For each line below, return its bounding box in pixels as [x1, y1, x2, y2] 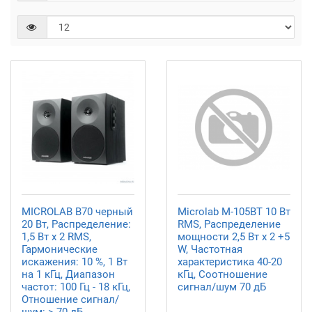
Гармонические [22, 243, 97, 256]
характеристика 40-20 [178, 256, 282, 268]
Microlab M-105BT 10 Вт [178, 205, 290, 218]
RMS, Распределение [178, 218, 281, 231]
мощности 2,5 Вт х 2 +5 [178, 231, 290, 243]
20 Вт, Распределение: [22, 218, 131, 231]
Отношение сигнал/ [22, 293, 119, 306]
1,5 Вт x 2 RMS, [22, 231, 91, 243]
